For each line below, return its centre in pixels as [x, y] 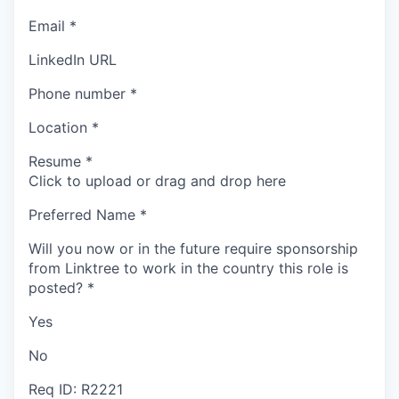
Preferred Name [82, 215]
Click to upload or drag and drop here [157, 181]
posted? [56, 288]
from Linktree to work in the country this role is [188, 269]
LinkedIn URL [73, 60]
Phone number [77, 94]
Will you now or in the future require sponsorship [193, 249]
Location [58, 128]
